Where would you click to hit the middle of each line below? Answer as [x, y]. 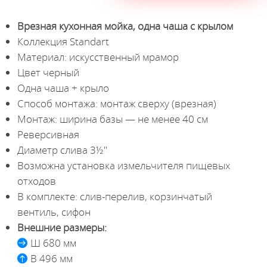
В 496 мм [51, 258]
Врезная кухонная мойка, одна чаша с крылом [125, 26]
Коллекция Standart [63, 41]
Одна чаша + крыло [63, 88]
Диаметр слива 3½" [62, 150]
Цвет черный [48, 72]
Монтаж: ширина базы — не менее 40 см [112, 119]
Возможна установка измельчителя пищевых [123, 165]
